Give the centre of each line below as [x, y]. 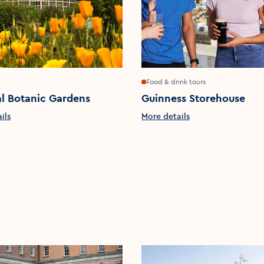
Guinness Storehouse [194, 98]
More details [166, 116]
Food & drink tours [176, 82]
